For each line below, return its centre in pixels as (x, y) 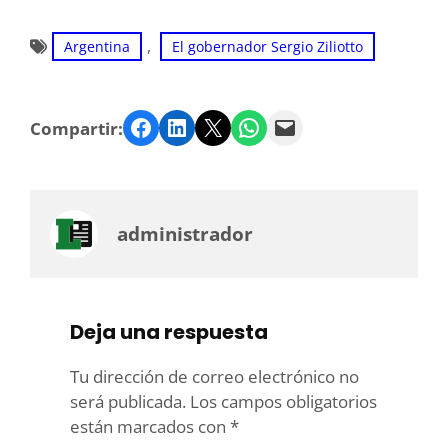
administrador (185, 234)
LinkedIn (171, 126)
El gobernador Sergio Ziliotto (267, 47)
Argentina (97, 47)
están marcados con (150, 427)
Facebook (134, 126)
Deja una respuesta (169, 332)
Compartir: (76, 128)
